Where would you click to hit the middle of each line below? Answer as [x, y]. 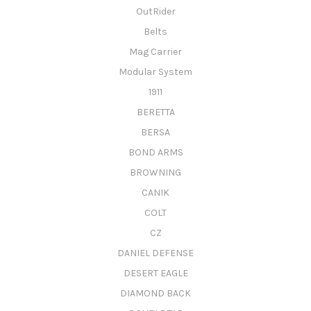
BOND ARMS [155, 152]
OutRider [155, 12]
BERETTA [155, 112]
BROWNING [155, 172]
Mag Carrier [155, 52]
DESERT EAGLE [155, 273]
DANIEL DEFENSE [155, 253]
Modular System [155, 72]
